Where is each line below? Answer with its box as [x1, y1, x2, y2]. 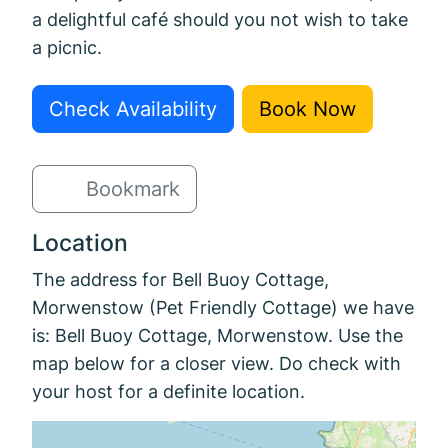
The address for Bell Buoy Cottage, [32, 267, 329, 290]
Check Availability [49, 96, 217, 121]
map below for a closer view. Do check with [32, 351, 401, 374]
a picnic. [32, 35, 102, 58]
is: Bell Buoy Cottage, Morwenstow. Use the [32, 323, 403, 346]
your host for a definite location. [32, 379, 305, 402]
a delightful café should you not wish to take [32, 7, 408, 30]
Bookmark [86, 176, 180, 201]
